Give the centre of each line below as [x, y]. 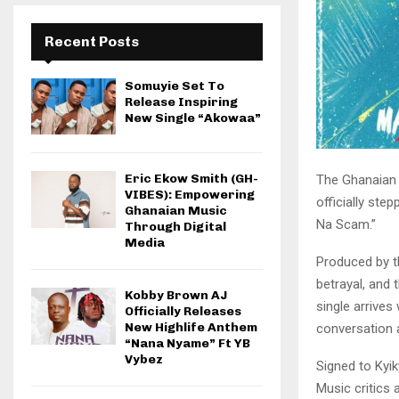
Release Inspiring [181, 102]
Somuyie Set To [175, 86]
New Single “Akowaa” [193, 118]
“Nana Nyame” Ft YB [187, 344]
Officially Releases [183, 312]
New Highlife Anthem [191, 328]
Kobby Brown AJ [176, 296]
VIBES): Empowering [190, 195]
